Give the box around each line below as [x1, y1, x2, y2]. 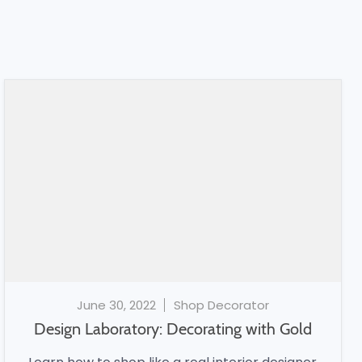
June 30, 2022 [76, 297, 156, 314]
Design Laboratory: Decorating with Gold [33, 319, 312, 339]
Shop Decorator [173, 297, 269, 314]
